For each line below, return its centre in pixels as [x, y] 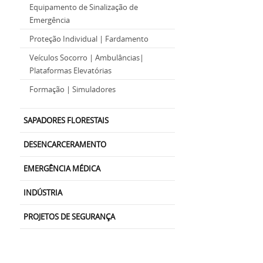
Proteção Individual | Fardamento [89, 39]
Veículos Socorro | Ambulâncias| [87, 58]
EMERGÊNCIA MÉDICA [62, 168]
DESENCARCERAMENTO [65, 144]
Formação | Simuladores [73, 89]
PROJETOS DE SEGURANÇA [69, 217]
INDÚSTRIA [43, 193]
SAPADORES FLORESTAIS [66, 120]
